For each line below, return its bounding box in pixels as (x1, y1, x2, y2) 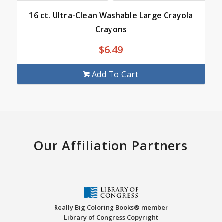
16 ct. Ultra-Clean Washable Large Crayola (29, 10, 193, 21)
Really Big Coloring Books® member (54, 203, 168, 212)
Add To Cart (91, 68, 139, 80)
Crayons (95, 24, 127, 35)
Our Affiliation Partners (34, 137, 188, 154)
